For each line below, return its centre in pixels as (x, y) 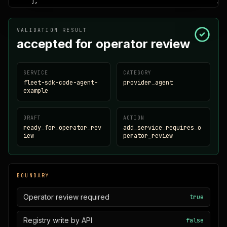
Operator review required (66, 197)
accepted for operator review (103, 44)
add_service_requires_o (162, 128)
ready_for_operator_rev (62, 128)
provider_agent (148, 83)
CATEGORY (137, 73)
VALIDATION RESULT (52, 30)
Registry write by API (58, 220)
